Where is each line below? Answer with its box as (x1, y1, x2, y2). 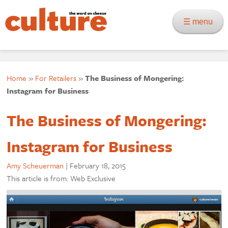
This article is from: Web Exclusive (7, 173, 116, 184)
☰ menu (183, 17, 219, 26)
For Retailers (35, 72, 77, 83)
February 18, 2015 (70, 160, 126, 171)
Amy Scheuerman (7, 160, 64, 171)
